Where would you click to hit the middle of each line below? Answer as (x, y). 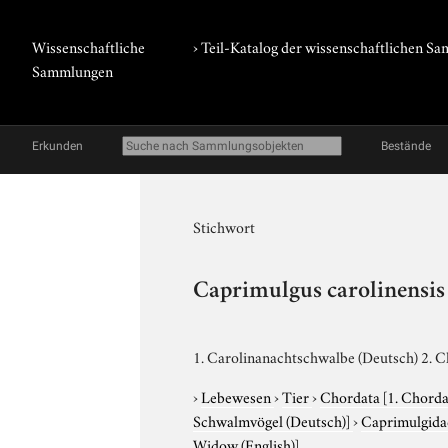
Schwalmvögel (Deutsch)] (272, 419)
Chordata (352, 395)
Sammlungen (72, 70)
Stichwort (224, 226)
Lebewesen (238, 395)
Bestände (406, 146)
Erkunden (57, 146)
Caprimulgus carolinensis (319, 292)
